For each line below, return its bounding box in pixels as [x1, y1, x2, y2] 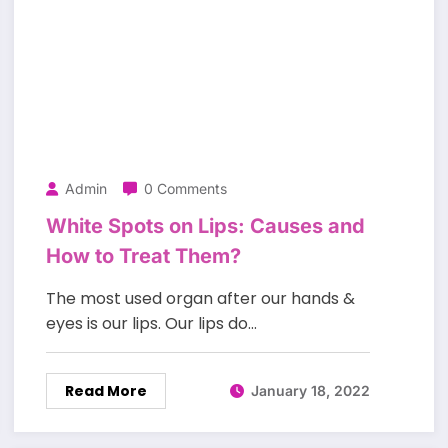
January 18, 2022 [250, 382, 370, 400]
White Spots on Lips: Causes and [45, 213, 365, 238]
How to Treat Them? [45, 243, 241, 268]
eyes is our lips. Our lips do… [45, 311, 257, 335]
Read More [64, 380, 147, 401]
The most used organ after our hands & [45, 286, 355, 310]
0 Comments [143, 179, 227, 197]
